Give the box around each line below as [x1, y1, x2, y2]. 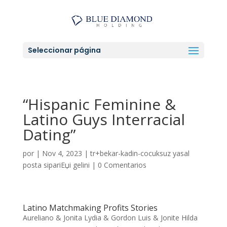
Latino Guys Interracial [22, 109, 185, 130]
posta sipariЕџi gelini [22, 160, 90, 170]
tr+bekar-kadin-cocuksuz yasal [90, 148, 190, 158]
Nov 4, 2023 [42, 148, 82, 158]
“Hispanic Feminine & [22, 94, 176, 115]
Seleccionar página [27, 45, 101, 56]
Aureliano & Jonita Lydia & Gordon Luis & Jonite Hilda [22, 213, 198, 222]
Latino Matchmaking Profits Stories [22, 202, 158, 213]
